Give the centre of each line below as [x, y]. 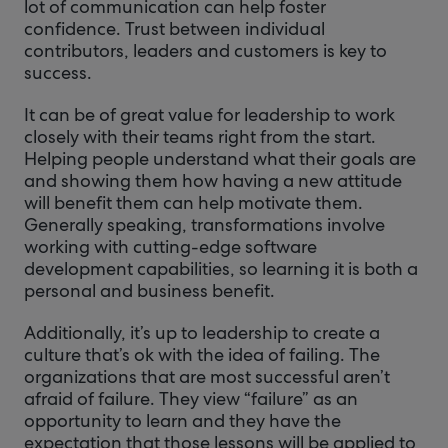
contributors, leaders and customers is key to [205, 50]
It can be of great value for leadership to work [209, 114]
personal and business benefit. [149, 290]
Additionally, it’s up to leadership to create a [202, 332]
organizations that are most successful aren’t [207, 376]
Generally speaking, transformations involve [204, 224]
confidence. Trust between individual [174, 28]
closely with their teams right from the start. [200, 136]
